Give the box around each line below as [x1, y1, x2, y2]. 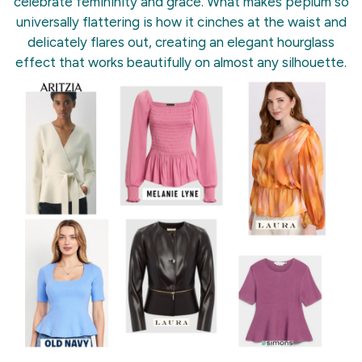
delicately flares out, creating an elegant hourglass [27, 34, 335, 51]
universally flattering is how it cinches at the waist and [15, 14, 347, 31]
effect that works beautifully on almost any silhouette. [15, 54, 347, 71]
